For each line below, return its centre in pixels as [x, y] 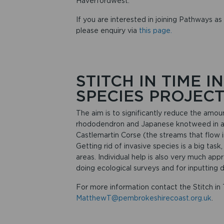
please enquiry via [107, 31]
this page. [155, 31]
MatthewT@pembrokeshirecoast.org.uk [143, 198]
